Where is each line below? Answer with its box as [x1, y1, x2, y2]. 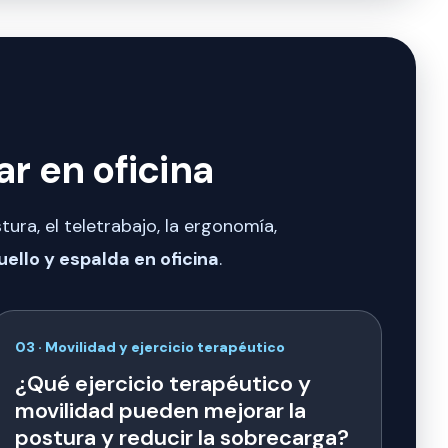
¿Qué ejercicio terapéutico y [15, 369, 311, 399]
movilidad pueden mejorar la [15, 396, 306, 426]
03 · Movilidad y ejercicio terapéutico [15, 338, 285, 357]
